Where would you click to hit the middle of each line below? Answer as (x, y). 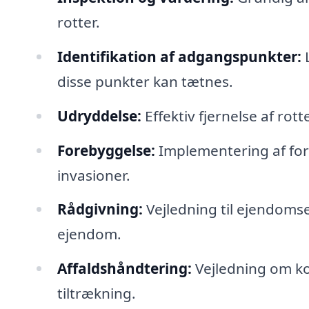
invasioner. (93, 175)
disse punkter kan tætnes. (145, 81)
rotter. (78, 22)
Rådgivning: (100, 209)
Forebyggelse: (106, 150)
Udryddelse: (99, 116)
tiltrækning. (96, 293)
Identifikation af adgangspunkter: (179, 56)
